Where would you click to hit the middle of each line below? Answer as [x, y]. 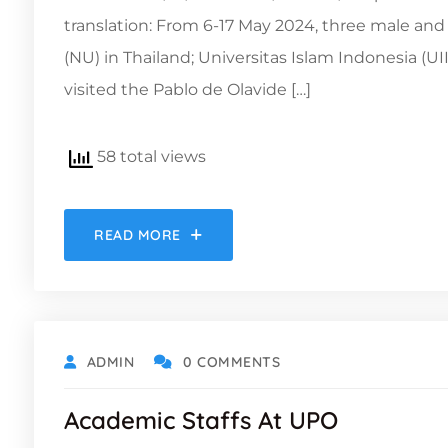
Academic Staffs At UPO [201, 419]
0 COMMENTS [231, 361]
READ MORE [138, 234]
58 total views [149, 156]
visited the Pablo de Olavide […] [187, 89]
